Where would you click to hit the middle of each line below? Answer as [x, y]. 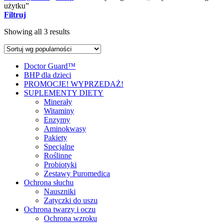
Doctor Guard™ [50, 66]
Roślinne [58, 155]
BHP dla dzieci [48, 75]
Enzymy [57, 119]
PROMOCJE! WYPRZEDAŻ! [74, 84]
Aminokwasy [65, 128]
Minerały [58, 102]
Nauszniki [60, 191]
